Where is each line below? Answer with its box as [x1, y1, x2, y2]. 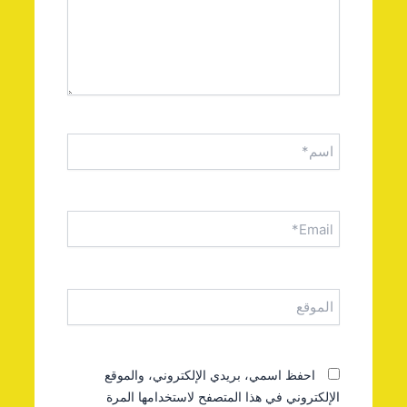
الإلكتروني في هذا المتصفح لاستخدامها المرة [160, 387, 394, 405]
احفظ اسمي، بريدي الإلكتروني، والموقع [158, 365, 370, 383]
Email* [361, 201, 395, 219]
